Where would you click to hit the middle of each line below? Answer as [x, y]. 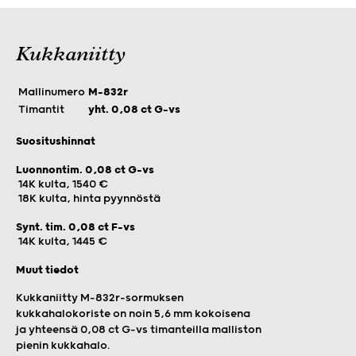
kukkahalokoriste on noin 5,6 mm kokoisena [133, 313]
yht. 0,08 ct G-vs [134, 109]
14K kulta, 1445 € [62, 241]
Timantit [41, 109]
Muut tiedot [47, 270]
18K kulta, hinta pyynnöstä [88, 198]
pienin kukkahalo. [63, 345]
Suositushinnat [56, 141]
